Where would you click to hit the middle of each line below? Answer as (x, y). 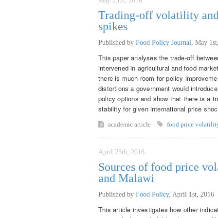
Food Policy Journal (163, 42)
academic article (130, 124)
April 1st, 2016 (193, 194)
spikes (113, 26)
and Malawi (126, 178)
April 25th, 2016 (121, 152)
